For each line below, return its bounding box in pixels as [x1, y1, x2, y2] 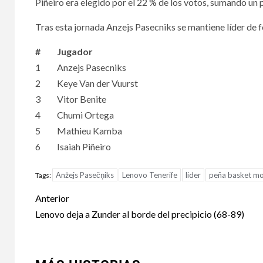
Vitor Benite [57, 93, 106, 105]
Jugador [57, 46, 93, 58]
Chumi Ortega [57, 109, 114, 121]
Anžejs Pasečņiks [56, 170, 114, 180]
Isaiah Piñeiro [57, 141, 111, 153]
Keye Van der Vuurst [57, 77, 138, 89]
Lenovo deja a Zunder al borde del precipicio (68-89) [35, 208, 244, 220]
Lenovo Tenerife [122, 170, 177, 180]
